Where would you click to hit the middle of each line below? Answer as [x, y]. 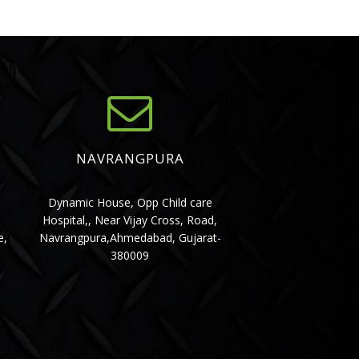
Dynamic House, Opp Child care [130, 202]
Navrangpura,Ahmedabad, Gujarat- [130, 237]
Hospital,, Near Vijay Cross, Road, [130, 220]
